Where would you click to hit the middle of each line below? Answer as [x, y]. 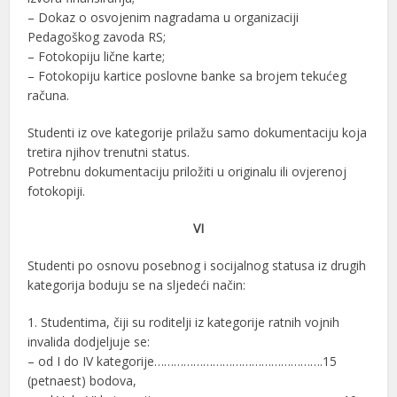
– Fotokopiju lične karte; [97, 56]
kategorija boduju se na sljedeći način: [137, 284]
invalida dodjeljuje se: [89, 341]
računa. [49, 95]
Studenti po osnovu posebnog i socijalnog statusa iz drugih [197, 265]
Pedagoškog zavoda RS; [97, 36]
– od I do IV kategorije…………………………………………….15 [183, 361]
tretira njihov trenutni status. [109, 152]
